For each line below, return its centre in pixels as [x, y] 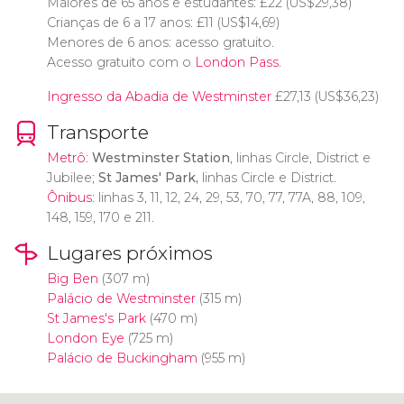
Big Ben [72, 278]
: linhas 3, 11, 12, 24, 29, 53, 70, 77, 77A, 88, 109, [228, 197]
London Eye [85, 338]
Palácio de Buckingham [122, 358]
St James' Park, [148, 177]
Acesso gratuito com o [120, 62]
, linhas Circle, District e [300, 157]
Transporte [97, 132]
